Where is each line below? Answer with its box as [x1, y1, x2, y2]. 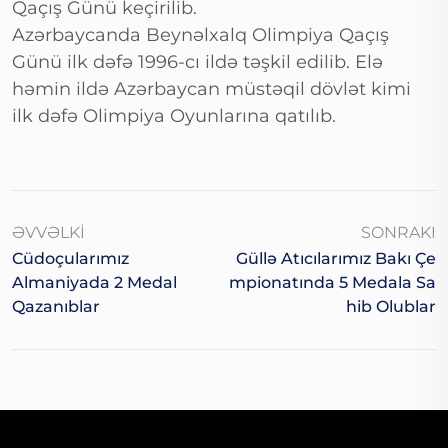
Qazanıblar [12, 297, 100, 317]
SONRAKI [361, 223, 436, 243]
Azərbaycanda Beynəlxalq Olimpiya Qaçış [12, 24, 389, 47]
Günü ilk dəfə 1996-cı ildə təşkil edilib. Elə [12, 51, 383, 74]
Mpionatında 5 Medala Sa [229, 273, 436, 293]
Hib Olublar [346, 297, 436, 317]
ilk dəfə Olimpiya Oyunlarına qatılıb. [12, 105, 336, 128]
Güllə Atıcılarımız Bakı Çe [236, 249, 436, 269]
